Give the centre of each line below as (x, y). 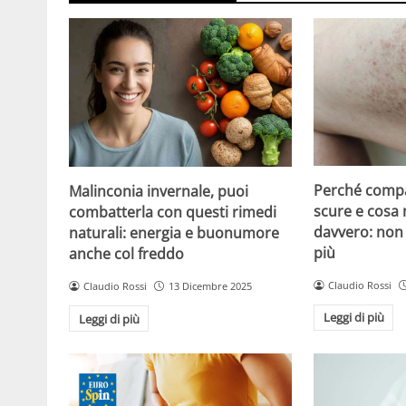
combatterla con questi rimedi (173, 212)
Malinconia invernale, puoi (159, 191)
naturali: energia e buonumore (174, 232)
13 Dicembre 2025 (210, 285)
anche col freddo (126, 253)
